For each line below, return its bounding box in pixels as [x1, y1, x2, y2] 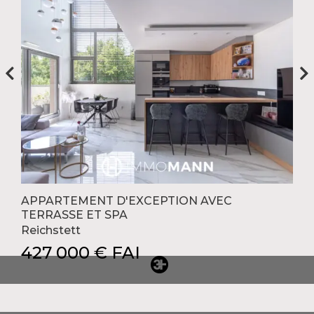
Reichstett [21, 223, 81, 237]
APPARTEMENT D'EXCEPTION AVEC [21, 193, 232, 207]
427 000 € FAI [21, 242, 140, 263]
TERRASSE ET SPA [21, 207, 128, 221]
